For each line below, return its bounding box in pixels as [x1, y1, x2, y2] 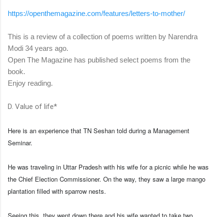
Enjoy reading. [8, 78, 53, 87]
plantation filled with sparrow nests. [8, 186, 106, 196]
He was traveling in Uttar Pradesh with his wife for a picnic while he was [8, 162, 209, 171]
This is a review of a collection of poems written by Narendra [8, 32, 198, 41]
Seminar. [8, 138, 32, 147]
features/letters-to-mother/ [103, 9, 185, 17]
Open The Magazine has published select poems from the [8, 55, 190, 64]
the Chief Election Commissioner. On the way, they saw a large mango [8, 174, 205, 184]
